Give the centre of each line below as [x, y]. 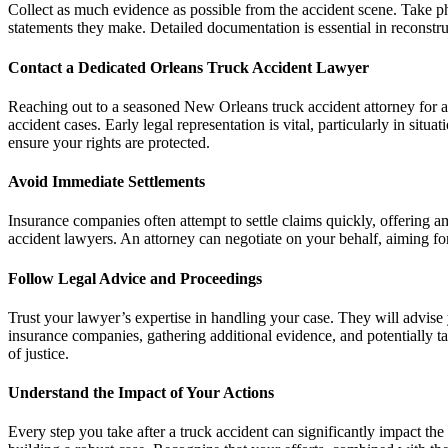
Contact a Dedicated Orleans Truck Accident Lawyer [188, 67]
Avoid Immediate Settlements [106, 182]
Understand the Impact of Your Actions [141, 393]
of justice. [38, 353]
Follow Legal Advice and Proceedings [135, 278]
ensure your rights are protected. [109, 142]
